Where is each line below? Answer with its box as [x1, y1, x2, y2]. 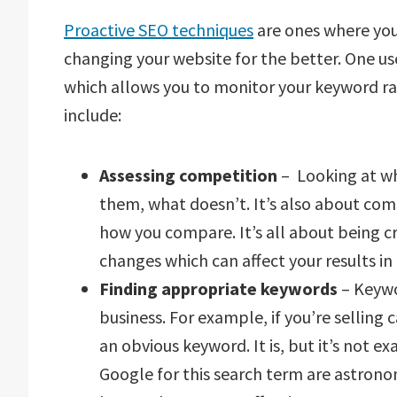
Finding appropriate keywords [99, 277, 338, 300]
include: [64, 104, 121, 126]
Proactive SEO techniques [64, 19, 253, 41]
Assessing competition [99, 164, 277, 186]
